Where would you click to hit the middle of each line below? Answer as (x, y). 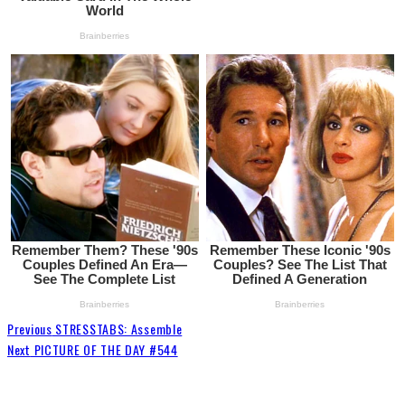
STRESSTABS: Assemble (117, 329)
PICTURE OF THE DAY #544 (104, 350)
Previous (30, 329)
